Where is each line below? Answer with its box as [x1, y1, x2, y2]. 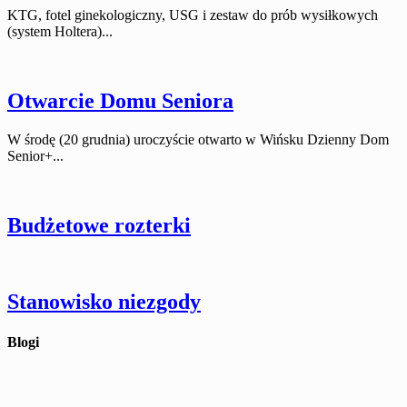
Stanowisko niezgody [7, 290, 201, 314]
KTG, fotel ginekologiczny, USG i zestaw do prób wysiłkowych [7, 6, 378, 23]
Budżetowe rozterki [7, 213, 191, 237]
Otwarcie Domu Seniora [7, 88, 233, 113]
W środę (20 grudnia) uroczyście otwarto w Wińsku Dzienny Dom [7, 131, 389, 147]
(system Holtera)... [7, 23, 113, 39]
